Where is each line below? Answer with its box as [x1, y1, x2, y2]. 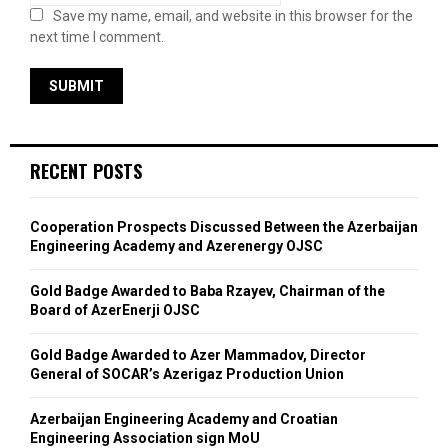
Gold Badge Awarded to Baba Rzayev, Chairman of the [30, 283, 385, 300]
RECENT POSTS [30, 158, 142, 185]
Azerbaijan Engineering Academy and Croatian [30, 411, 338, 428]
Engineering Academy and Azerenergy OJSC [30, 238, 323, 255]
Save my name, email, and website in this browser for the [53, 8, 413, 25]
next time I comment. [30, 29, 164, 46]
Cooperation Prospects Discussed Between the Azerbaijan [30, 219, 418, 236]
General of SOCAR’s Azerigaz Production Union [30, 366, 344, 383]
